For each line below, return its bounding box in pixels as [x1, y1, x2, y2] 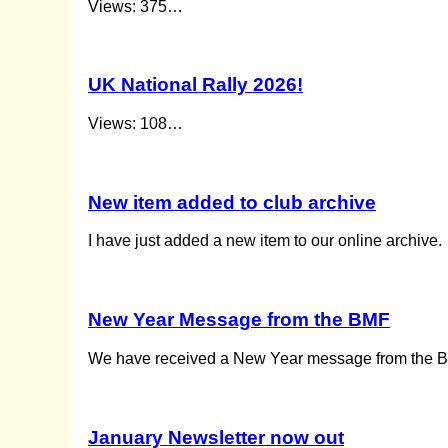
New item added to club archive [88, 191, 376, 213]
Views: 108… [88, 114, 183, 132]
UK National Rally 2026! [88, 74, 303, 96]
